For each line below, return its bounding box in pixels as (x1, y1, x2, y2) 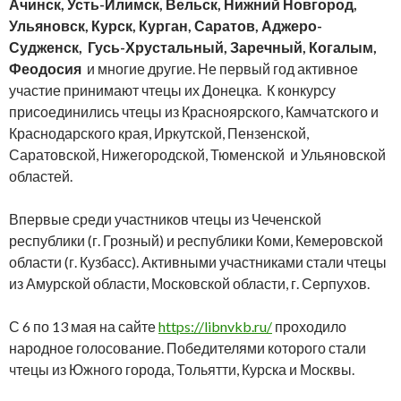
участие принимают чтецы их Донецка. (9, 81, 264, 98)
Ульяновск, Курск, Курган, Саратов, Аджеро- (9, 16, 322, 34)
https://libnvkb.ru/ (158, 317, 272, 335)
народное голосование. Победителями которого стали (9, 338, 366, 356)
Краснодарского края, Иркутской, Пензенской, (9, 124, 311, 141)
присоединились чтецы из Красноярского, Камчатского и (9, 102, 379, 120)
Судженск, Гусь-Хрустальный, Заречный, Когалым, (9, 38, 377, 55)
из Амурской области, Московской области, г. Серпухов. (9, 274, 370, 292)
